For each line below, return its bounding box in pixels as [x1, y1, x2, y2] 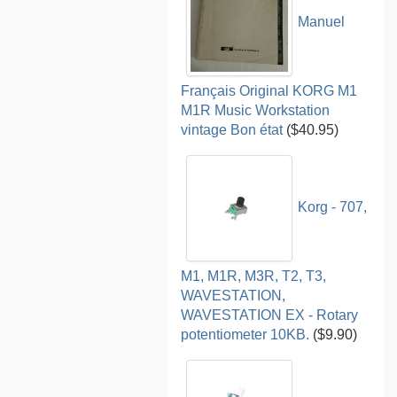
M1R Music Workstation [181, 102, 331, 118]
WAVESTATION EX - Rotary [181, 307, 359, 323]
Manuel [298, 14, 346, 30]
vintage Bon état [181, 121, 284, 137]
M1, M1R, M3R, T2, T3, [181, 268, 327, 284]
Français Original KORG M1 [181, 82, 358, 98]
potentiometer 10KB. [181, 326, 310, 342]
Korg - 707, [298, 199, 368, 215]
